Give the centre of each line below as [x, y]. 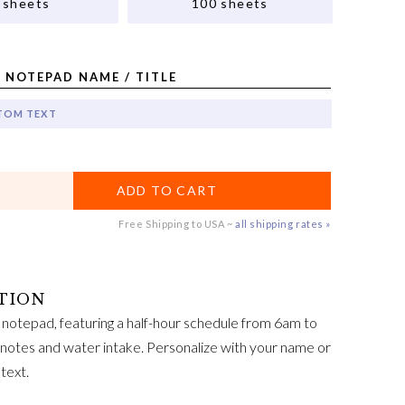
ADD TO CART [166, 190]
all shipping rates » [283, 224]
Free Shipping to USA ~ [175, 224]
